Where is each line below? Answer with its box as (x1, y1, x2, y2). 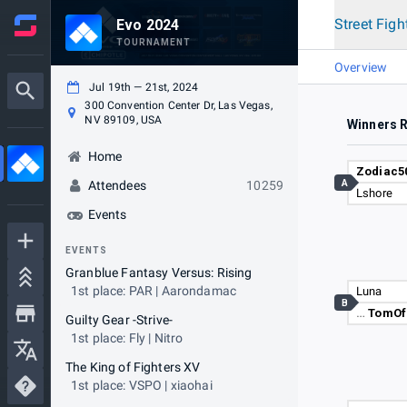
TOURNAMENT (116, 37, 191, 47)
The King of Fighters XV (65, 360, 201, 374)
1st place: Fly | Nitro (71, 331, 184, 345)
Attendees (87, 178, 146, 193)
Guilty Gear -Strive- (65, 313, 173, 327)
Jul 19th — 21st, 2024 (89, 81, 199, 94)
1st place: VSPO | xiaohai (71, 378, 213, 392)
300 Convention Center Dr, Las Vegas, (84, 99, 273, 112)
